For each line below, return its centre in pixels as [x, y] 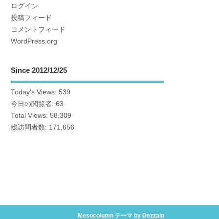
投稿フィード [32, 18]
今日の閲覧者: [33, 104]
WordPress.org [34, 41]
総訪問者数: [30, 128]
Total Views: [31, 116]
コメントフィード [38, 29]
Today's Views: [35, 92]
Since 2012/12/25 [39, 70]
